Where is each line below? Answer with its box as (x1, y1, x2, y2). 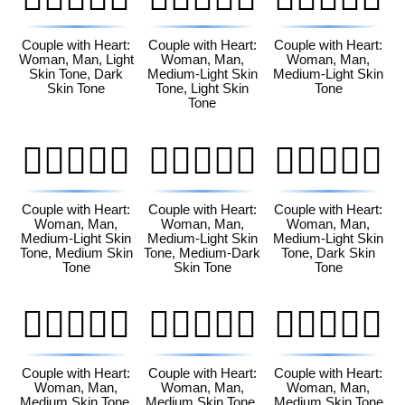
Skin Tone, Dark (29, 67, 124, 82)
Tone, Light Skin (155, 81, 250, 97)
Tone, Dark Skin (281, 245, 376, 260)
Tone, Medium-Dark (144, 245, 261, 260)
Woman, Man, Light (18, 52, 134, 68)
